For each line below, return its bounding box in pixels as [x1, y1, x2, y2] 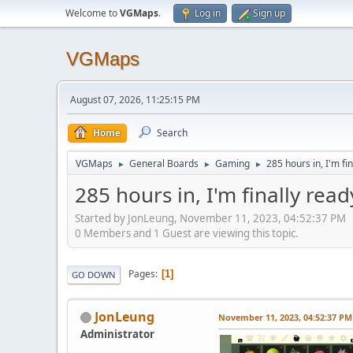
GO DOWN [72, 268, 116, 281]
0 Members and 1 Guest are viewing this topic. [75, 225, 299, 240]
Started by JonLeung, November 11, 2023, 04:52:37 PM [75, 210, 346, 225]
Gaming [215, 157, 250, 170]
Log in [195, 6, 221, 20]
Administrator [80, 326, 154, 341]
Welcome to [65, 6, 120, 20]
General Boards [129, 157, 199, 170]
